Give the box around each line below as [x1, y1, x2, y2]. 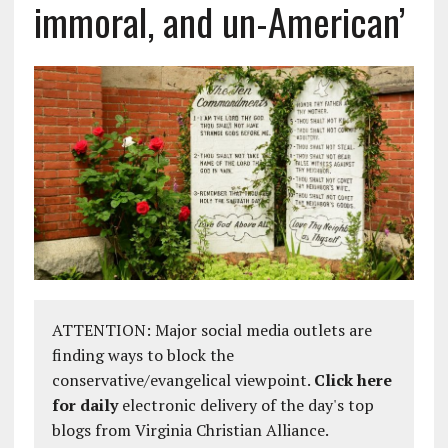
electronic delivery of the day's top [117, 394, 374, 417]
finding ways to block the [51, 344, 234, 367]
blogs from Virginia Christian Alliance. [51, 419, 329, 442]
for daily [51, 394, 118, 417]
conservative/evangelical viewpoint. [51, 369, 314, 392]
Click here [313, 369, 392, 392]
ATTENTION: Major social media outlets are [51, 319, 372, 342]
